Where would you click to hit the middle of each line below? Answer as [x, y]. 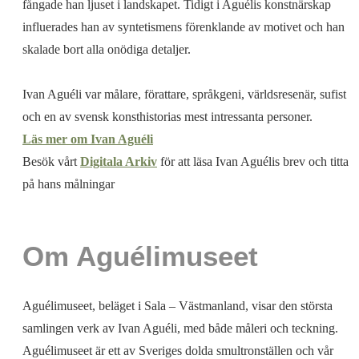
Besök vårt [51, 161]
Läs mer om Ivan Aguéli [88, 139]
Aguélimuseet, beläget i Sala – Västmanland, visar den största [177, 305]
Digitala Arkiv [119, 161]
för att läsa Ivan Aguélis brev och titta [253, 161]
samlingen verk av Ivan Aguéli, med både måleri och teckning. [180, 328]
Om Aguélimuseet [140, 256]
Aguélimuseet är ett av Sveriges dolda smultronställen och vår [178, 350]
